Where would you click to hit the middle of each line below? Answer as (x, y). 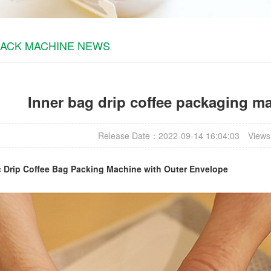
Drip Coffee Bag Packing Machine (73, 169)
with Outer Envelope (185, 169)
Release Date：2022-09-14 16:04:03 (168, 135)
